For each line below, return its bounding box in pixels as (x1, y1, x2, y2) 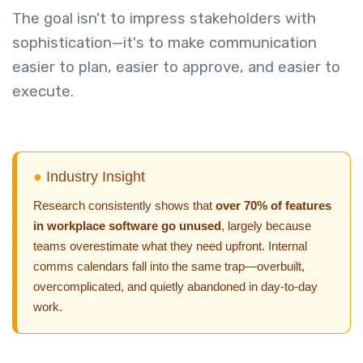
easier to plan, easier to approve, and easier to (12, 58, 340, 77)
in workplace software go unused (33, 218, 221, 233)
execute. (12, 83, 74, 101)
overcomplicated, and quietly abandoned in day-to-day (33, 279, 318, 293)
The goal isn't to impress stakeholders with (12, 10, 316, 28)
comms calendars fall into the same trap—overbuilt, (33, 258, 305, 273)
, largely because (221, 218, 311, 233)
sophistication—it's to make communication (12, 34, 317, 53)
